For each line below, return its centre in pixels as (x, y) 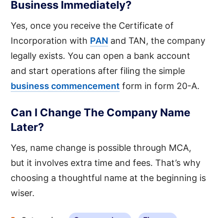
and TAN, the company (157, 40)
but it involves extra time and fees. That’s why (106, 163)
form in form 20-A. (160, 86)
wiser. (23, 193)
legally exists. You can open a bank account (101, 55)
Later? (27, 127)
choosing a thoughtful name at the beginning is (109, 178)
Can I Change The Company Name (101, 112)
